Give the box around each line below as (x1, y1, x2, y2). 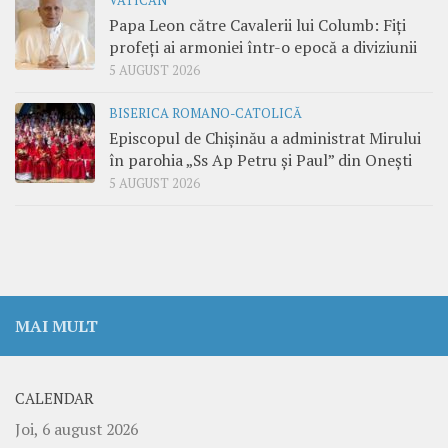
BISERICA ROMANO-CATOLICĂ (109, 105, 302, 123)
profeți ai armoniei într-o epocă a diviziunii (109, 36, 417, 59)
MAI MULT (15, 315, 98, 338)
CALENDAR (15, 389, 94, 409)
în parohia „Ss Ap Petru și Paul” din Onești (109, 149, 412, 172)
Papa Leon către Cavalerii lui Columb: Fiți (109, 14, 406, 37)
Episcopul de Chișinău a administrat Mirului (109, 127, 421, 150)
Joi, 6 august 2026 (15, 418, 138, 441)
